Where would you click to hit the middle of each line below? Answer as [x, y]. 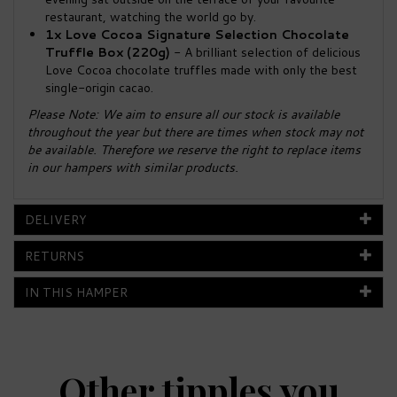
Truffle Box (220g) [108, 53]
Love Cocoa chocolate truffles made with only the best [201, 70]
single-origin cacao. [99, 88]
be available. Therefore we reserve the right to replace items [194, 150]
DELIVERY [56, 220]
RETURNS [54, 257]
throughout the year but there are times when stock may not [195, 132]
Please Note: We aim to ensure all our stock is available [183, 115]
